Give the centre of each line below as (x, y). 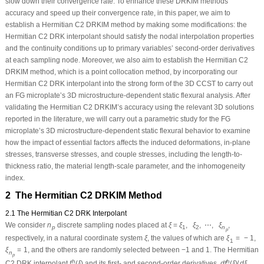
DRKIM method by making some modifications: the (165, 24)
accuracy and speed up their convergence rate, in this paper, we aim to (118, 13)
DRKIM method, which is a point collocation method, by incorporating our (121, 72)
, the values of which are (187, 238)
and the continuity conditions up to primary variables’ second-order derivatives (130, 48)
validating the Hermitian (44, 107)
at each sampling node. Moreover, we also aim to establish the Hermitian (122, 60)
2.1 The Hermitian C (37, 213)
